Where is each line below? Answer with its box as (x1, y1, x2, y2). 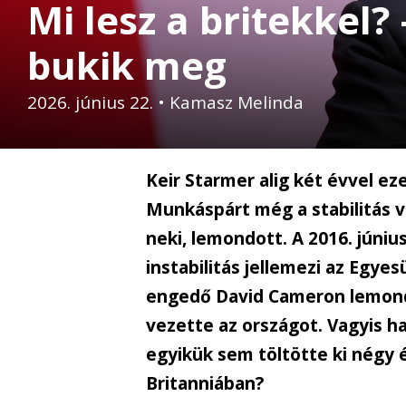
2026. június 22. (27, 91, 153, 115)
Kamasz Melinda (169, 91, 304, 115)
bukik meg (27, 39, 227, 92)
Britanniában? (146, 372, 265, 396)
